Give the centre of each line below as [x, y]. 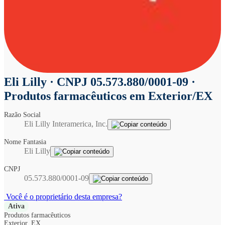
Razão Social [24, 115]
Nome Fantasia [27, 142]
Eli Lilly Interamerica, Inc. [66, 124]
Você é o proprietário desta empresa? [63, 197]
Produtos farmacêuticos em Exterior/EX [108, 96]
